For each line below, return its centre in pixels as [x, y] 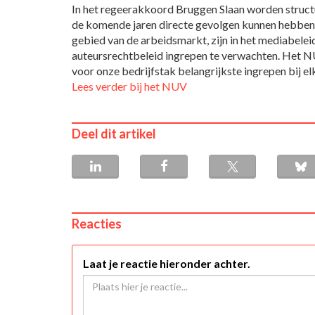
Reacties [97, 224]
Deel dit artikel [114, 134]
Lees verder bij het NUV [129, 86]
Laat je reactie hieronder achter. [167, 264]
